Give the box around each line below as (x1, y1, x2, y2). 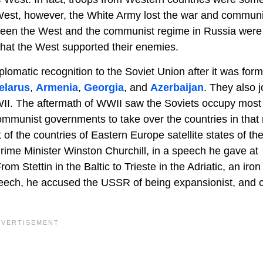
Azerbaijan (150, 81, 204, 93)
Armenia (36, 81, 78, 93)
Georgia (84, 81, 124, 93)
